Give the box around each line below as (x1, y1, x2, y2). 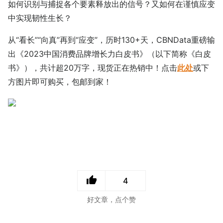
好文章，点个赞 (87, 195, 136, 204)
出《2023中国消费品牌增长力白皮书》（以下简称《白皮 (8, 48, 211, 59)
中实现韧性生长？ (8, 12, 72, 23)
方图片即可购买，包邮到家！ (8, 76, 111, 87)
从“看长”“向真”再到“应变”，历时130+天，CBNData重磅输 (8, 34, 215, 45)
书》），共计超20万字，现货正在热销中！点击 (8, 62, 177, 73)
